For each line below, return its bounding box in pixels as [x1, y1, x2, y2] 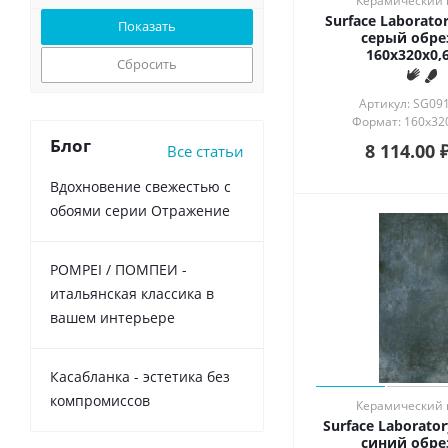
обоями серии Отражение [50, 201, 230, 220]
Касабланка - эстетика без [50, 367, 230, 386]
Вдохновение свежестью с [50, 177, 231, 196]
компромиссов [50, 391, 150, 410]
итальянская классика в [50, 284, 214, 303]
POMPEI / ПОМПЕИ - [50, 260, 187, 279]
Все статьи [167, 141, 244, 161]
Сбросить [117, 55, 177, 73]
